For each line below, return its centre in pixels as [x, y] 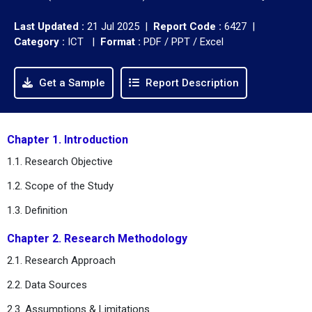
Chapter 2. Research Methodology [97, 238]
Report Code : [187, 26]
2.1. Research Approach [61, 260]
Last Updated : [50, 26]
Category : [39, 41]
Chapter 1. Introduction [68, 139]
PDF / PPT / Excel [182, 41]
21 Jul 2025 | [120, 26]
